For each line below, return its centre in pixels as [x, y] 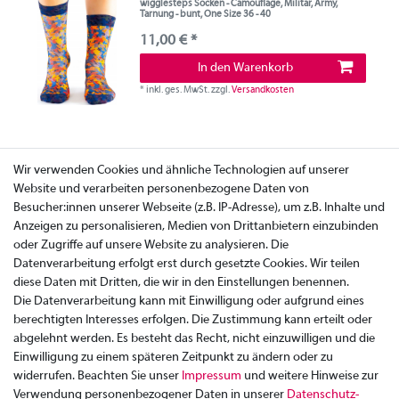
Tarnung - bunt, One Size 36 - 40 [206, 14]
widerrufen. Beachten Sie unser [98, 376]
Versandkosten [263, 90]
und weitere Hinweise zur [310, 376]
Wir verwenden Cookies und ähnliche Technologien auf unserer [181, 171]
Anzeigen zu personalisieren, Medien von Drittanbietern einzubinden [196, 227]
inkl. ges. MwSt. [178, 90]
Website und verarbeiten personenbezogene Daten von [161, 189]
